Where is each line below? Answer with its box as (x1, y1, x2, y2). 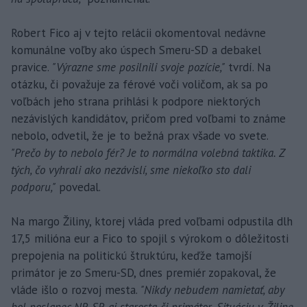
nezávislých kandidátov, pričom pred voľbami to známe (11, 110, 286, 126)
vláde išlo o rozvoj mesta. (11, 282, 138, 297)
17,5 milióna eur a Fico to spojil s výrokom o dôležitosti (11, 230, 288, 246)
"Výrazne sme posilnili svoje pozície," (52, 59, 225, 75)
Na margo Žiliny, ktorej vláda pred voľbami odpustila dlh (11, 213, 293, 229)
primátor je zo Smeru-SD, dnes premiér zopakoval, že (11, 265, 276, 280)
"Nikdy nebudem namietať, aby (138, 282, 284, 297)
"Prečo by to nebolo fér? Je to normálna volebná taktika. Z (11, 145, 284, 160)
